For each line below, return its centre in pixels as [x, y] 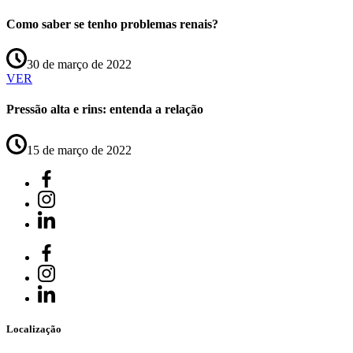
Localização [34, 329]
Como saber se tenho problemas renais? [112, 24]
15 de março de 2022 [79, 150]
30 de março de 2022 [79, 65]
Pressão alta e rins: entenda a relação [105, 110]
